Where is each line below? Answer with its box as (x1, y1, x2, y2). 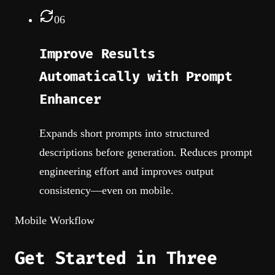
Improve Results (39, 45, 155, 63)
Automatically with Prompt (39, 68, 233, 85)
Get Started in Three (15, 249, 217, 269)
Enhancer (39, 91, 101, 108)
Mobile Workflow (15, 214, 95, 227)
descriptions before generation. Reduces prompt (39, 146, 252, 159)
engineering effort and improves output (39, 165, 214, 178)
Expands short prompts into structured (39, 127, 209, 140)
